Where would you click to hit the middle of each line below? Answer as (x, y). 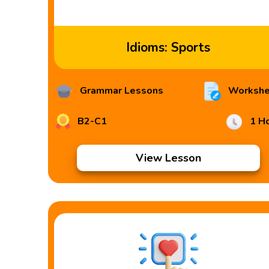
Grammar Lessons (121, 91)
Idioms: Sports (168, 47)
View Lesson (168, 158)
